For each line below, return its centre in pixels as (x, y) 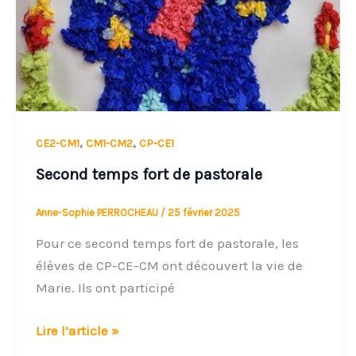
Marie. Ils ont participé (106, 288)
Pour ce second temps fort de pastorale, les (168, 244)
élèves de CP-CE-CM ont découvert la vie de (170, 266)
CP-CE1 (157, 144)
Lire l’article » (78, 330)
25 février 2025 (204, 212)
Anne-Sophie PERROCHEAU (99, 212)
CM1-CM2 (110, 144)
